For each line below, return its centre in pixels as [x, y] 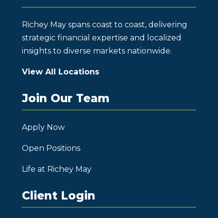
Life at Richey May [56, 169]
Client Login [58, 195]
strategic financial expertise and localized [101, 37]
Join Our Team [65, 98]
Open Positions [51, 148]
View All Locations [60, 72]
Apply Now [43, 127]
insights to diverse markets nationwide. [97, 51]
